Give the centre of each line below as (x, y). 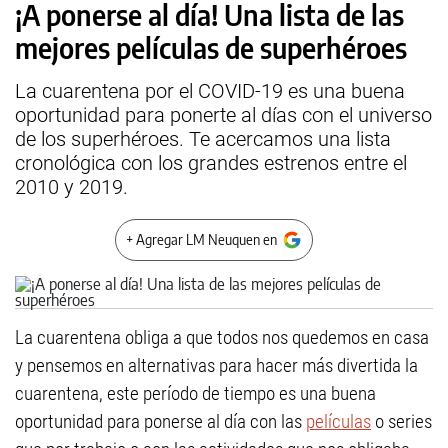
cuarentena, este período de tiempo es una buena (195, 393)
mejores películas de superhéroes (211, 47)
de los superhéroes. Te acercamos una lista (203, 139)
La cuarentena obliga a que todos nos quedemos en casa (222, 337)
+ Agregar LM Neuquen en (201, 239)
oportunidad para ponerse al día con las (160, 421)
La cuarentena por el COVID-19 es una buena (210, 91)
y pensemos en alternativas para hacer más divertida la (216, 365)
